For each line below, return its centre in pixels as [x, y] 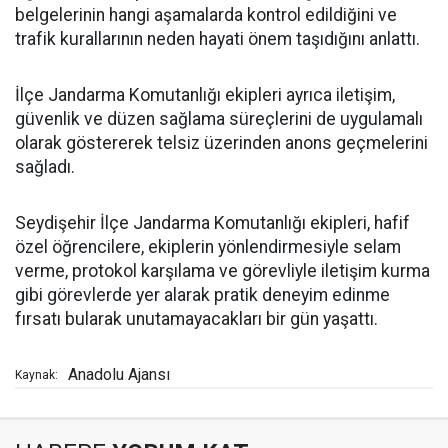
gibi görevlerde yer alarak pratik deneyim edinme [202, 295]
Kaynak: [36, 375]
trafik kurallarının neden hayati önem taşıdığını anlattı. [217, 39]
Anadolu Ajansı [119, 374]
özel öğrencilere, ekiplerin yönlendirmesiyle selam [208, 247]
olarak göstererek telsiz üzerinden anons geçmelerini [221, 143]
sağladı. [45, 167]
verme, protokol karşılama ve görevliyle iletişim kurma [222, 271]
